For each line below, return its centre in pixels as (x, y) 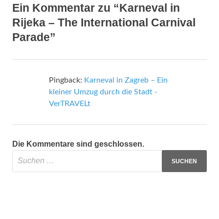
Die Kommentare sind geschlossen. (78, 144)
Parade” (34, 37)
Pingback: (66, 80)
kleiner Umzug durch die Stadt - (103, 92)
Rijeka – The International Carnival (104, 23)
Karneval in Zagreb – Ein (126, 80)
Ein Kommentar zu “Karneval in (96, 8)
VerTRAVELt (70, 104)
